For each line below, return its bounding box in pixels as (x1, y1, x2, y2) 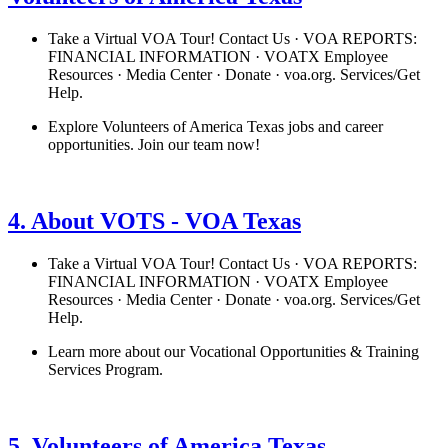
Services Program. (48, 361, 163, 379)
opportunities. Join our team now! (48, 136, 260, 154)
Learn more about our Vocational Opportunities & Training (48, 343, 419, 361)
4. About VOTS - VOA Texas (8, 208, 301, 235)
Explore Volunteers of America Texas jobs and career (48, 118, 383, 136)
